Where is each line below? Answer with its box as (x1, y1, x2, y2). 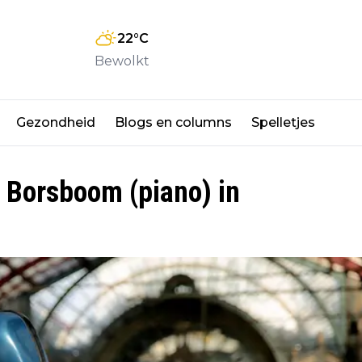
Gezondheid (16, 115, 95, 131)
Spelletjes (251, 115, 315, 131)
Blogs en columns (115, 115, 232, 131)
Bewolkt (95, 53, 149, 69)
